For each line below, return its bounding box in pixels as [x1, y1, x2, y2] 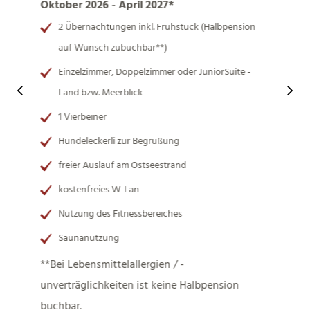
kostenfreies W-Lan [57, 183, 141, 197]
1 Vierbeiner [57, 110, 107, 125]
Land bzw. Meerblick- [57, 86, 146, 100]
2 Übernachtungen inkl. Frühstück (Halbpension [57, 20, 255, 35]
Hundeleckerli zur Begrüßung [57, 134, 179, 149]
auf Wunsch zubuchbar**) [57, 41, 167, 55]
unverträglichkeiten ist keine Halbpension [39, 277, 239, 293]
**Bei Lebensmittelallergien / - [39, 256, 184, 272]
